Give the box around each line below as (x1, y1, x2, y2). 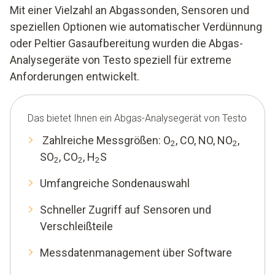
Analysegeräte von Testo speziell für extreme (10, 53, 231, 66)
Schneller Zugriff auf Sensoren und (40, 203, 211, 216)
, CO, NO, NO (176, 133, 233, 147)
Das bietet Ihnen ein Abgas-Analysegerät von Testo (28, 112, 247, 124)
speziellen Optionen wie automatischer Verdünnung (10, 20, 262, 33)
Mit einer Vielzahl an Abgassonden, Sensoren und (10, 3, 249, 17)
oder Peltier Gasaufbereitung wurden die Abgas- (10, 36, 243, 50)
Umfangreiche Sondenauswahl (40, 176, 190, 190)
